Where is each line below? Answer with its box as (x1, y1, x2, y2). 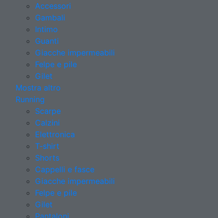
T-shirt (35, 141, 59, 151)
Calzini (35, 117, 60, 127)
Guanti (35, 36, 59, 46)
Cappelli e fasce (35, 164, 94, 174)
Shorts (35, 152, 59, 163)
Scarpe (35, 106, 61, 116)
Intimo (35, 24, 58, 34)
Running (16, 94, 45, 104)
